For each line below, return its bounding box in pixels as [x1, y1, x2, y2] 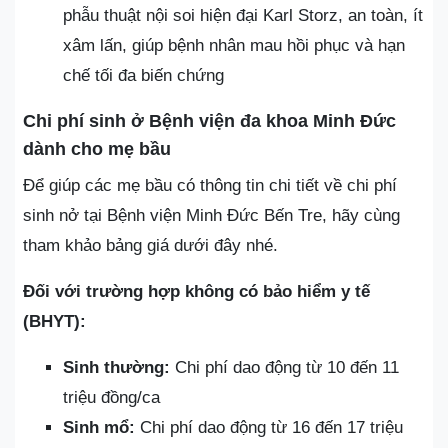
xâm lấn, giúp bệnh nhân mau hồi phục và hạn [63, 36, 405, 55]
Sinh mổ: [63, 418, 135, 437]
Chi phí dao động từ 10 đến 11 [170, 358, 399, 377]
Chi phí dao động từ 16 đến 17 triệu [135, 418, 403, 437]
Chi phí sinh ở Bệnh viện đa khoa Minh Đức [23, 111, 396, 131]
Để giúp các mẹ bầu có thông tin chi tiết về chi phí [23, 176, 397, 195]
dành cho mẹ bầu [23, 139, 171, 159]
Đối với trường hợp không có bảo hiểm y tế [23, 282, 370, 301]
